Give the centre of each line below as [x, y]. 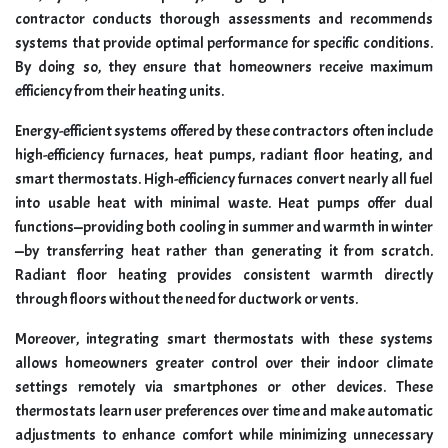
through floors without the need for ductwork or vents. [186, 299]
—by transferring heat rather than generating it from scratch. [224, 251]
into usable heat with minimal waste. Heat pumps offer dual [224, 203]
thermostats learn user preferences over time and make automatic [224, 411]
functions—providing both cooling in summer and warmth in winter [224, 227]
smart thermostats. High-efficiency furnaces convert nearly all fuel [224, 179]
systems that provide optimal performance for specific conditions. [224, 43]
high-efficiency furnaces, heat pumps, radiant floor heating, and [224, 155]
